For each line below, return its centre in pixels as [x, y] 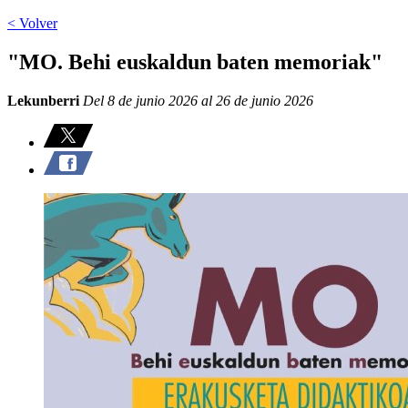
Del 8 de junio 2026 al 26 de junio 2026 [196, 100]
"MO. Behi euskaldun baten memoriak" [195, 61]
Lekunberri [43, 100]
